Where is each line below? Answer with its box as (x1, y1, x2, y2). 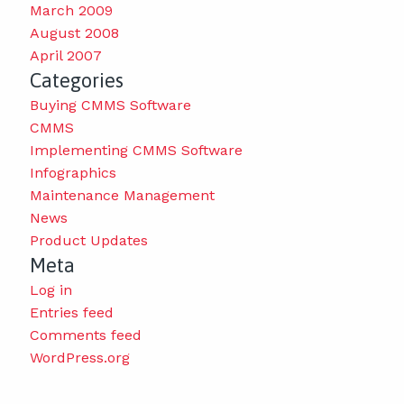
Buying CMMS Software (29, 96, 191, 114)
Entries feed (29, 303, 114, 321)
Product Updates (29, 231, 148, 249)
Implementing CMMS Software (29, 141, 243, 159)
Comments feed (29, 326, 142, 344)
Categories (29, 68, 124, 92)
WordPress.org (29, 348, 130, 366)
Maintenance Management (29, 186, 215, 204)
